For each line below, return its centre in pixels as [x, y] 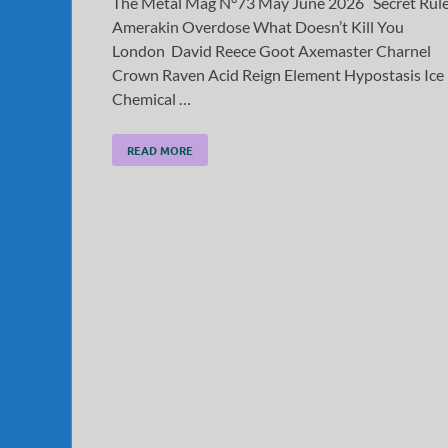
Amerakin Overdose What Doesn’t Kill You [258, 26]
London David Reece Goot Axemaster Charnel [271, 50]
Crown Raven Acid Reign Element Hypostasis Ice [278, 74]
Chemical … [151, 98]
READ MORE [160, 149]
